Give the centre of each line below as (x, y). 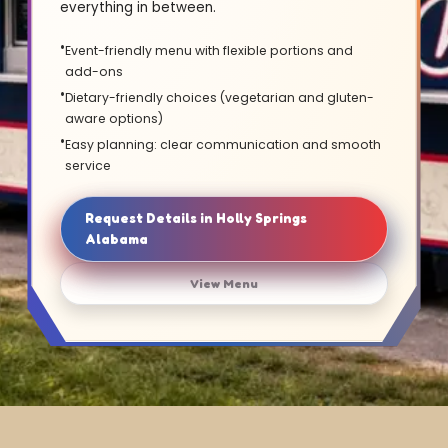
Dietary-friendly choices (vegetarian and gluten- (220, 98)
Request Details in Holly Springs (196, 218)
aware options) (114, 119)
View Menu (223, 284)
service (88, 166)
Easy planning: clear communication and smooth (223, 145)
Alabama (117, 239)
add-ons (94, 72)
